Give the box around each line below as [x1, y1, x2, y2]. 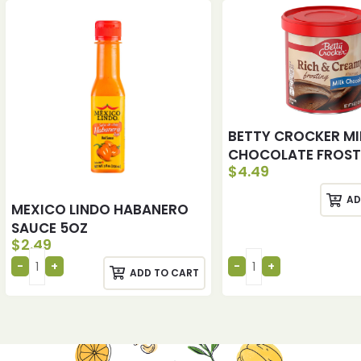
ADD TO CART [129, 265, 199, 280]
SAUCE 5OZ [11, 218, 88, 238]
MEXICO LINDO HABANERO [11, 199, 189, 219]
